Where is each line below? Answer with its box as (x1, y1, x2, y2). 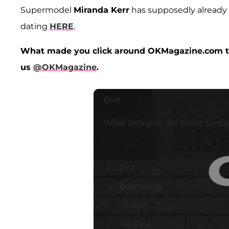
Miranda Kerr (74, 5, 129, 15)
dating (20, 21, 50, 32)
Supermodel (20, 5, 74, 15)
